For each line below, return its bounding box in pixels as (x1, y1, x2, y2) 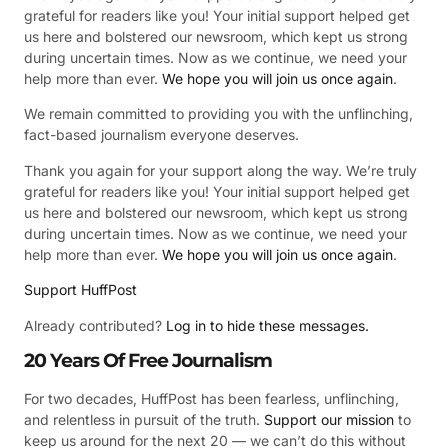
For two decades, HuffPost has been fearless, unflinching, (24, 390, 399, 408)
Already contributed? (24, 316, 166, 334)
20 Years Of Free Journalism (24, 349, 272, 373)
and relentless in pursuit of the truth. (24, 411, 264, 429)
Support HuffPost (24, 281, 137, 299)
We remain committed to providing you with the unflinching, (24, 105, 413, 123)
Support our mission (264, 411, 394, 429)
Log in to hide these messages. (166, 316, 369, 334)
